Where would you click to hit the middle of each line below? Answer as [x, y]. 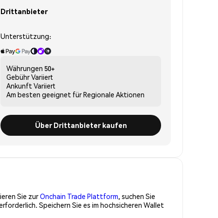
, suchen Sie [137, 196]
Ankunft [19, 85]
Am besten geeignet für [44, 94]
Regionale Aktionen [114, 94]
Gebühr [18, 77]
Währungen [25, 68]
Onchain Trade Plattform [79, 196]
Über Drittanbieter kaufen [81, 125]
